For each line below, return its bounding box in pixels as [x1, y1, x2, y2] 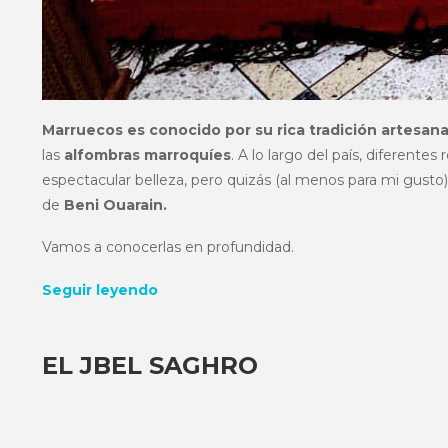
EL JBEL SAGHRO [42, 350, 258, 380]
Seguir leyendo [42, 280, 158, 299]
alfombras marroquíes [60, 145, 231, 164]
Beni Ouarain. [60, 195, 167, 214]
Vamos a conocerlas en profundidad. [42, 238, 294, 256]
